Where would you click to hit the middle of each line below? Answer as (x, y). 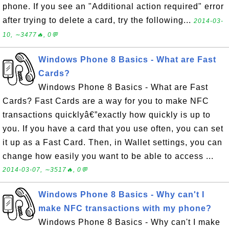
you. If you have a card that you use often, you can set (113, 129)
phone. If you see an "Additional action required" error (113, 6)
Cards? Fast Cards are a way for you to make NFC (106, 101)
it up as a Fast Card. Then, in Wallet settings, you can (112, 142)
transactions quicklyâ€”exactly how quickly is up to (107, 115)
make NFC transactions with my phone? (125, 208)
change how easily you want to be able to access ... (108, 156)
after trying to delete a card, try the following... (98, 20)
